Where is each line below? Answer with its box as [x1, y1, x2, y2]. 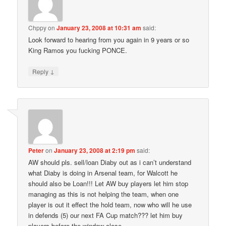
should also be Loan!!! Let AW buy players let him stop [28, 179, 189, 189]
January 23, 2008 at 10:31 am [56, 23, 142, 32]
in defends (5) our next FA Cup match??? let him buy [28, 210, 183, 220]
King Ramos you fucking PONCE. [28, 45, 128, 55]
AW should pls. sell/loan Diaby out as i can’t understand [28, 157, 192, 167]
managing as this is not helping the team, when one [28, 189, 179, 199]
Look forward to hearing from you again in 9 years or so [28, 34, 190, 44]
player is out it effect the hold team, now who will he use [28, 200, 192, 210]
